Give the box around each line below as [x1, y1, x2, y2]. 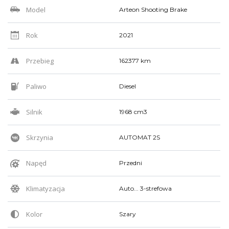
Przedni [119, 158, 142, 167]
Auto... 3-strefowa [119, 184, 172, 192]
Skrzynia [25, 132, 53, 142]
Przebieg [25, 56, 54, 65]
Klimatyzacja [25, 184, 65, 193]
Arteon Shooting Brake [119, 5, 187, 13]
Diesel [119, 82, 136, 90]
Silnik [25, 107, 42, 117]
